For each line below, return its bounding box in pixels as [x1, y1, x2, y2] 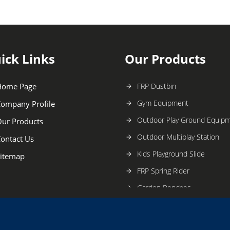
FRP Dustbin [137, 81, 176, 91]
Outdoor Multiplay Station [137, 131, 219, 142]
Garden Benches [137, 182, 191, 193]
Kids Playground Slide [137, 148, 205, 159]
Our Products [124, 50, 206, 67]
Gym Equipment [137, 98, 188, 108]
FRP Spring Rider [137, 165, 189, 176]
